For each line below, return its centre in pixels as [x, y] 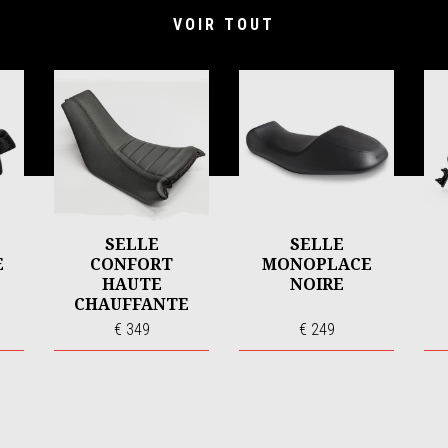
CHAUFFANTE [131, 303]
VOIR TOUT [224, 24]
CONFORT [131, 263]
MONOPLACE [316, 263]
